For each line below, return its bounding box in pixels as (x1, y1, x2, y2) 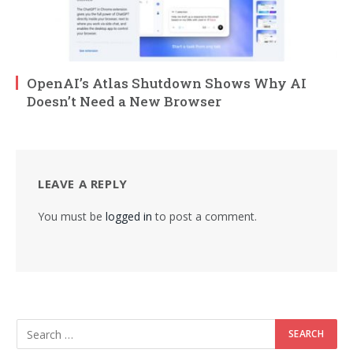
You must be (38, 209, 106, 225)
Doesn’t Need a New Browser (27, 92, 221, 111)
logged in (106, 209, 152, 225)
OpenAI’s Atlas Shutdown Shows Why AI (27, 74, 307, 93)
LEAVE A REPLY (38, 176, 128, 192)
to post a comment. (152, 209, 257, 225)
